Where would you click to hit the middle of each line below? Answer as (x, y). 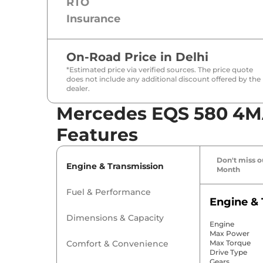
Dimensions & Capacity (115, 218)
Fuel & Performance (109, 192)
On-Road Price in (121, 57)
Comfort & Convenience (117, 244)
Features (97, 135)
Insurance (93, 19)
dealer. (78, 89)
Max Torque (230, 243)
